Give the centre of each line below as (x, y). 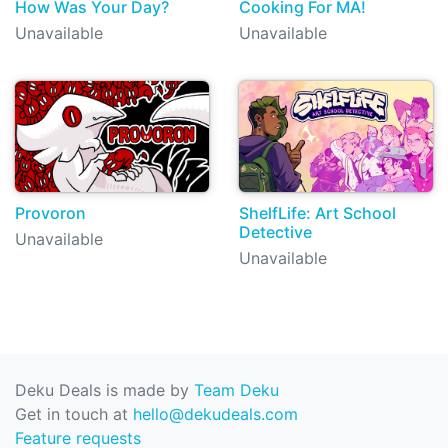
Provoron (50, 212)
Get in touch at (74, 414)
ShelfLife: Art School (317, 212)
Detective (275, 231)
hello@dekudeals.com (215, 414)
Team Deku (236, 390)
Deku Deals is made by (104, 390)
